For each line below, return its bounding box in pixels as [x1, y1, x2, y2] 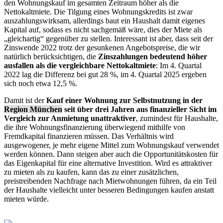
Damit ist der [4, 96, 46, 105]
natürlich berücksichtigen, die [4, 52, 96, 61]
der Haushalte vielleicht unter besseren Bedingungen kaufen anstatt [4, 186, 214, 195]
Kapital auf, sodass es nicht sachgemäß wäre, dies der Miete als [4, 25, 202, 34]
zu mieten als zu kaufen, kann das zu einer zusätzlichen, [4, 168, 179, 177]
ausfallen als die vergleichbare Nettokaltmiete [4, 61, 156, 70]
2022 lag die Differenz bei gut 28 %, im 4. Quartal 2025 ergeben [4, 70, 207, 79]
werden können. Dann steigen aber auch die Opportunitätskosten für [4, 150, 218, 159]
